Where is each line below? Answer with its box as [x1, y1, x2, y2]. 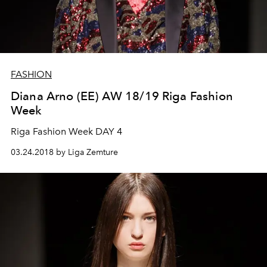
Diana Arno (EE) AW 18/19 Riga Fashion [11, 88, 233, 103]
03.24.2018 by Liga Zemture [11, 147, 118, 157]
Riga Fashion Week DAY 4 [11, 125, 122, 137]
